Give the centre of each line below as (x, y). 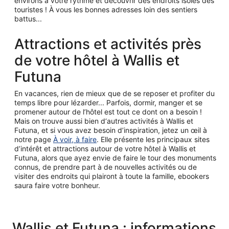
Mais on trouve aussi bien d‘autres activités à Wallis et (104, 121)
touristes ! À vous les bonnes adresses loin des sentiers (106, 9)
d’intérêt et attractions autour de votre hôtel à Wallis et (105, 148)
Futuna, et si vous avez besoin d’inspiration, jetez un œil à (112, 130)
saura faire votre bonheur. (57, 185)
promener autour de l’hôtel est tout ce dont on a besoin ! (108, 111)
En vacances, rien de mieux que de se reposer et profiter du (114, 93)
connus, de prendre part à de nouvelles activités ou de (106, 167)
